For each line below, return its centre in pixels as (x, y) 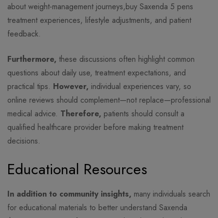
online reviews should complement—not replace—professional (109, 100)
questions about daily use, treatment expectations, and (97, 73)
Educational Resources (77, 169)
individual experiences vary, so (140, 87)
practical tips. (30, 87)
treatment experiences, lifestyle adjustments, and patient (99, 20)
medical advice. (34, 114)
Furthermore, (32, 59)
